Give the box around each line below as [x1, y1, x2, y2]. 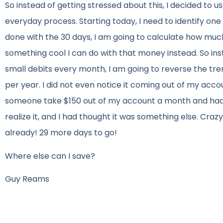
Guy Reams [5, 173, 49, 185]
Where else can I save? [5, 150, 95, 162]
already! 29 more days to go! [5, 127, 117, 139]
